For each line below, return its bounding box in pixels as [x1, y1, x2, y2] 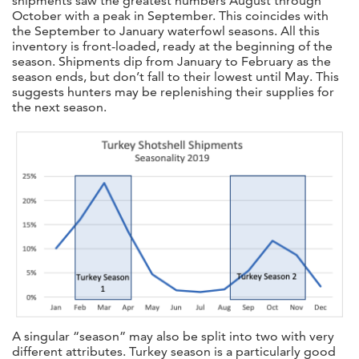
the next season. [12, 99, 107, 115]
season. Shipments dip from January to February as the [12, 54, 331, 70]
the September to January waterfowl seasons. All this [12, 23, 320, 39]
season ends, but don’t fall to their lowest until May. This [12, 69, 339, 85]
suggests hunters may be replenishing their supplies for [12, 84, 334, 100]
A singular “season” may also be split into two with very [12, 328, 334, 344]
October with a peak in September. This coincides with [12, 8, 329, 24]
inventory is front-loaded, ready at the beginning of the [12, 38, 333, 54]
